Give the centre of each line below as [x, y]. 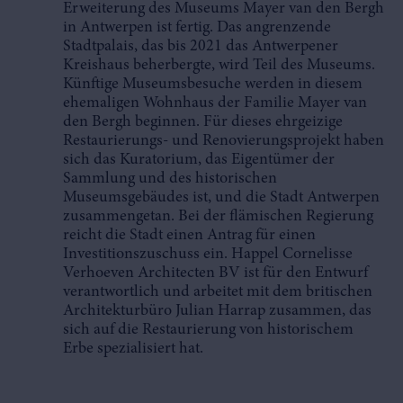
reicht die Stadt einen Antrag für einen [189, 236]
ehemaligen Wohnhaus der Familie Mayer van [215, 103]
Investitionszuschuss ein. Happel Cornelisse [208, 255]
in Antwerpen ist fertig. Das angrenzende [197, 28]
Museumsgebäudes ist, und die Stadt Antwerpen [221, 198]
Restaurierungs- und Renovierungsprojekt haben [224, 141]
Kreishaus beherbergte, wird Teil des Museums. [219, 66]
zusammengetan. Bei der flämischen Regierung [218, 217]
